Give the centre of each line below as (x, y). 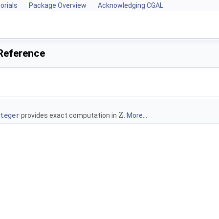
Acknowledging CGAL (131, 5)
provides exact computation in (69, 115)
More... (137, 115)
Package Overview (58, 5)
